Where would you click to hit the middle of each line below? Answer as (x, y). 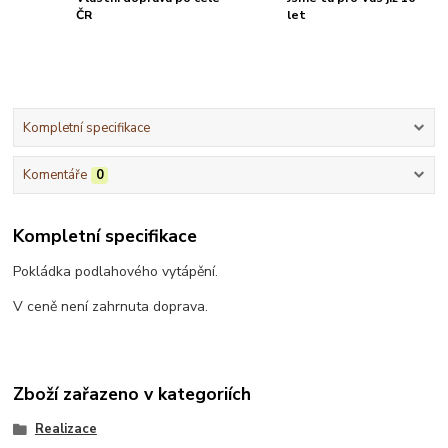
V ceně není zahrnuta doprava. (111, 306)
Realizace (65, 428)
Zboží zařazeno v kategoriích (132, 393)
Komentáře (54, 175)
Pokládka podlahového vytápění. (116, 271)
